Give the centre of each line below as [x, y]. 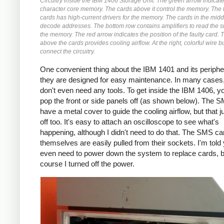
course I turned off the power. [87, 163]
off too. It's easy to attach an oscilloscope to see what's [129, 121]
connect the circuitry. [67, 52]
